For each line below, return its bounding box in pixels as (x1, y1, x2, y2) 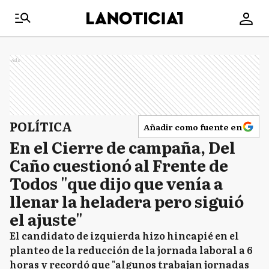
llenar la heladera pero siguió (10, 189, 244, 213)
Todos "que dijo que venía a (10, 171, 223, 195)
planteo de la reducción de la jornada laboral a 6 (10, 243, 253, 257)
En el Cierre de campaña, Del (10, 135, 235, 159)
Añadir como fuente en (144, 121, 242, 133)
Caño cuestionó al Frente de (10, 153, 228, 177)
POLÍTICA (10, 117, 72, 135)
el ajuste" (10, 207, 83, 231)
